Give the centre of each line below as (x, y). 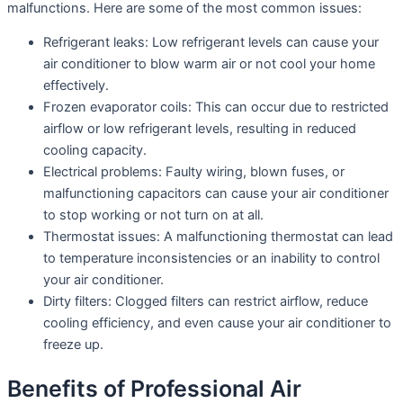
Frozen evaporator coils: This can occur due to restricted (216, 107)
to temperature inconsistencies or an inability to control (211, 259)
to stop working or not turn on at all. (153, 215)
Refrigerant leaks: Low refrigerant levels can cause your (211, 43)
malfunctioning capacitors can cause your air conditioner (216, 194)
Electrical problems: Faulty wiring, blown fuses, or (194, 172)
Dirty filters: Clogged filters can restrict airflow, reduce (206, 302)
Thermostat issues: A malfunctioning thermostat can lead (218, 237)
